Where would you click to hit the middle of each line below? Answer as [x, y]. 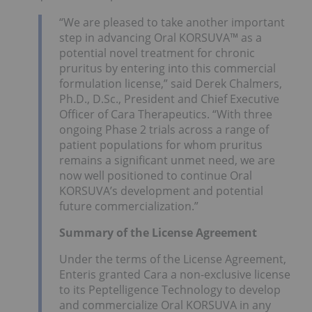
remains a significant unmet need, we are [167, 160]
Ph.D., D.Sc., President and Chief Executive [169, 99]
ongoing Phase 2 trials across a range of [164, 129]
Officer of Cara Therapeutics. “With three [166, 114]
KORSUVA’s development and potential [161, 190]
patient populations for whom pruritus [161, 145]
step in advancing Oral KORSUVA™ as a [161, 37]
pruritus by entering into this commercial [167, 68]
